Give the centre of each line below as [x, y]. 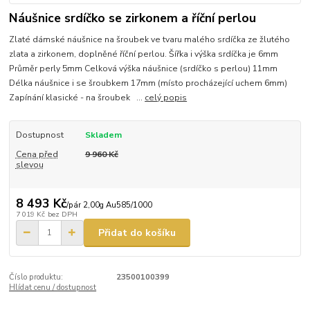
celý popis [166, 97]
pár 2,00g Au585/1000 [110, 206]
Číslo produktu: [36, 277]
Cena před [37, 154]
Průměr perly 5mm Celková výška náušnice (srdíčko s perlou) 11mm [144, 68]
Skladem [103, 135]
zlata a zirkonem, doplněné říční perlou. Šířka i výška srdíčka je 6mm [144, 54]
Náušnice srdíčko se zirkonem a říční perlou [133, 18]
